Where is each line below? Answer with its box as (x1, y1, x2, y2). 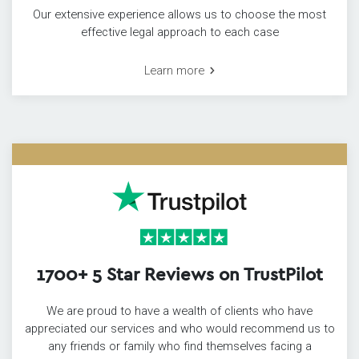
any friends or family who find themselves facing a (47, 339, 312, 354)
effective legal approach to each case (80, 24, 279, 39)
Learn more (143, 63, 204, 79)
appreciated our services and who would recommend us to (24, 321, 335, 337)
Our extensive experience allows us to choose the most (33, 6, 326, 22)
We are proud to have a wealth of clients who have (46, 304, 313, 319)
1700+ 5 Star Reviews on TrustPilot (36, 263, 323, 285)
